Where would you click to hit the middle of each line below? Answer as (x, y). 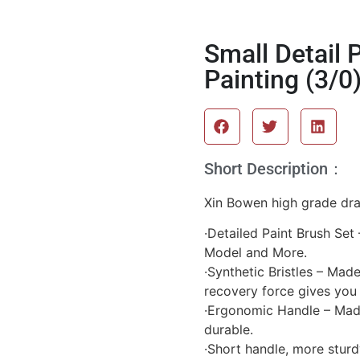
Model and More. (256, 253)
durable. (229, 330)
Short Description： (274, 169)
